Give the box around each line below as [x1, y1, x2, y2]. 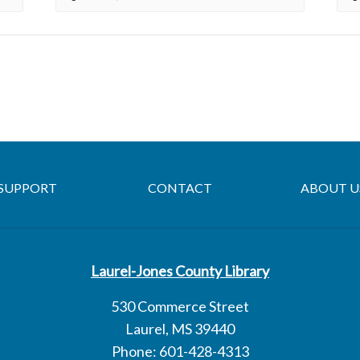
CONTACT [148, 180, 212, 196]
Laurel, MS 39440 [125, 320, 235, 338]
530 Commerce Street [111, 297, 249, 316]
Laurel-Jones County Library [91, 262, 269, 280]
